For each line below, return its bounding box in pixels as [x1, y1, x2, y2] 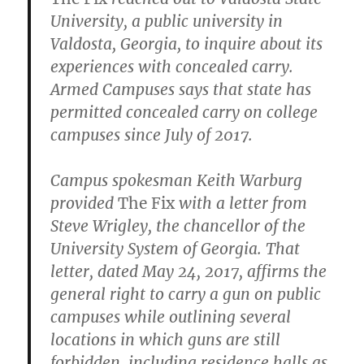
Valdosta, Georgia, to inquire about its [50, 33, 323, 54]
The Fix [118, 193, 175, 213]
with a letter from [175, 193, 308, 213]
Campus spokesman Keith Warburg [50, 170, 303, 190]
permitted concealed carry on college [50, 102, 318, 122]
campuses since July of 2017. [50, 124, 253, 145]
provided [50, 193, 119, 213]
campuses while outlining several [50, 306, 292, 327]
